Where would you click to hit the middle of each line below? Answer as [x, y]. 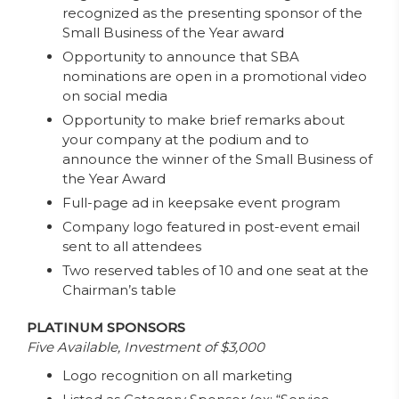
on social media [115, 96]
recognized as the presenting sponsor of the [212, 13]
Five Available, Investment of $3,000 [146, 347]
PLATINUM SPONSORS [106, 327]
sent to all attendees [132, 246]
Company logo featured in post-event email [211, 227]
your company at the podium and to [186, 139]
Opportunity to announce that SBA [181, 57]
